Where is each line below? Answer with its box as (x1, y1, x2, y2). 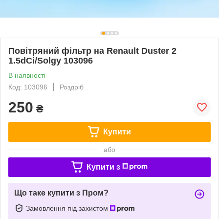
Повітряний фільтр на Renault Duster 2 (8, 45, 176, 56)
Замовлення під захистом (26, 204, 110, 212)
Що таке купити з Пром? (14, 188, 109, 197)
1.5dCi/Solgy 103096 (8, 55, 93, 66)
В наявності (8, 71, 45, 79)
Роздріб (60, 83, 84, 91)
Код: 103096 (8, 83, 47, 91)
